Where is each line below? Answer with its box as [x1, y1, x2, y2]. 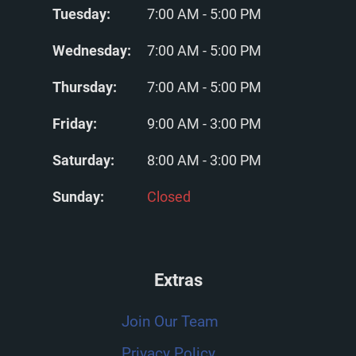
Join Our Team [122, 311, 219, 331]
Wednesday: [52, 41, 131, 59]
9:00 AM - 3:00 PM [146, 114, 261, 132]
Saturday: [52, 151, 114, 168]
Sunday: [52, 188, 104, 205]
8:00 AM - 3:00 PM [146, 151, 261, 168]
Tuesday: [52, 5, 110, 22]
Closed [146, 188, 191, 205]
